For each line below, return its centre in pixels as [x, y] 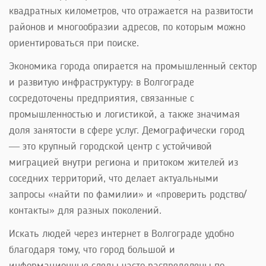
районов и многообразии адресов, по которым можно [127, 27]
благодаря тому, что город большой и [92, 250]
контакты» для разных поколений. [85, 211]
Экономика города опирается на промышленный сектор [133, 66]
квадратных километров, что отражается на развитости [131, 11]
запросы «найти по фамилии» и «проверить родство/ [128, 195]
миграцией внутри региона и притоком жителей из [123, 163]
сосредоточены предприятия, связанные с [102, 99]
